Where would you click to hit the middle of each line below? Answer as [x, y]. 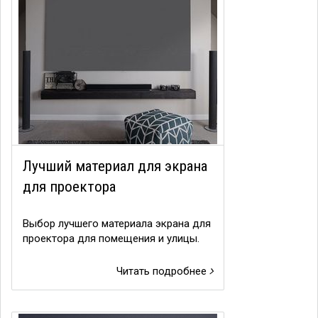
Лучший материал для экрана [115, 166]
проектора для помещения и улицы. [111, 238]
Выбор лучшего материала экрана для [117, 224]
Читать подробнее [163, 271]
